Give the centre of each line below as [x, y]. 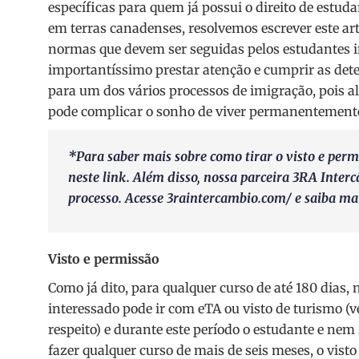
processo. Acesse [117, 198]
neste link [97, 177]
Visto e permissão [104, 259]
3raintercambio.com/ [229, 198]
